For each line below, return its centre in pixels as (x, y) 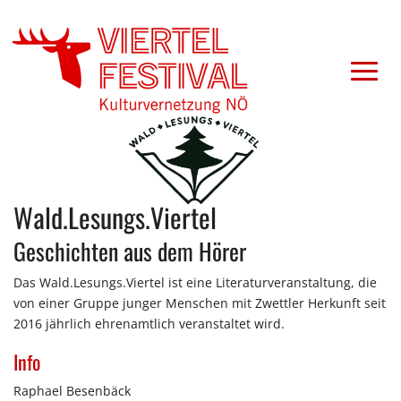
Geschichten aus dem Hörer (130, 252)
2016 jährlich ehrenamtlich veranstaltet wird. (149, 324)
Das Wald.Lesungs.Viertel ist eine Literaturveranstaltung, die (195, 283)
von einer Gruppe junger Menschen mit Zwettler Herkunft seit (200, 303)
